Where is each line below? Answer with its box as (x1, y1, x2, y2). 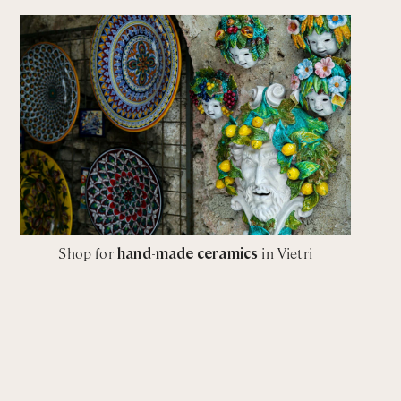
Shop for (58, 243, 117, 262)
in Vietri (258, 243, 313, 262)
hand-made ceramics (116, 243, 259, 262)
